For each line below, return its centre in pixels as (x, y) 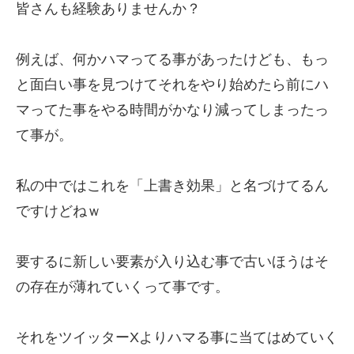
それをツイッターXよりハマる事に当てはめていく (177, 337)
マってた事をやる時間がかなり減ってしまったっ (172, 110)
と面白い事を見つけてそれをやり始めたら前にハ (172, 85)
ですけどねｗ (58, 211)
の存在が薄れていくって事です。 (122, 287)
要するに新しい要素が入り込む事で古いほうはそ (172, 262)
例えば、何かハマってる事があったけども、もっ (172, 59)
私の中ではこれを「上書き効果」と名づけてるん (172, 186)
